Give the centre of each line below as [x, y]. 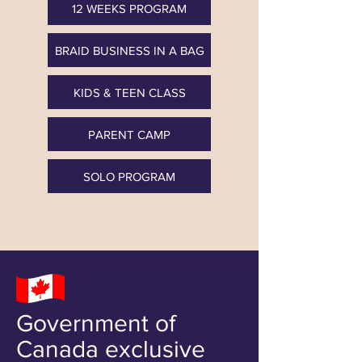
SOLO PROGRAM [129, 176]
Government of [96, 323]
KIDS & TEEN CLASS [129, 92]
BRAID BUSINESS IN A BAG [129, 50]
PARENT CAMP [129, 134]
